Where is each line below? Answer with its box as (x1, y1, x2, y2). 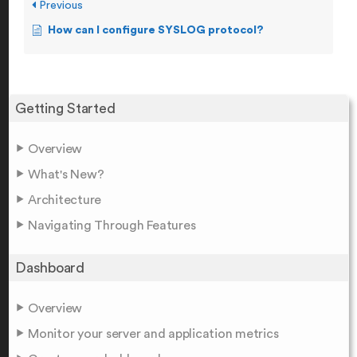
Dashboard (15, 260, 84, 275)
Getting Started (15, 100, 116, 116)
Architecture (28, 193, 101, 206)
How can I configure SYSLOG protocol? (48, 24, 264, 36)
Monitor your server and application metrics (28, 327, 279, 340)
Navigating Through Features (28, 218, 196, 232)
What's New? (28, 167, 104, 181)
